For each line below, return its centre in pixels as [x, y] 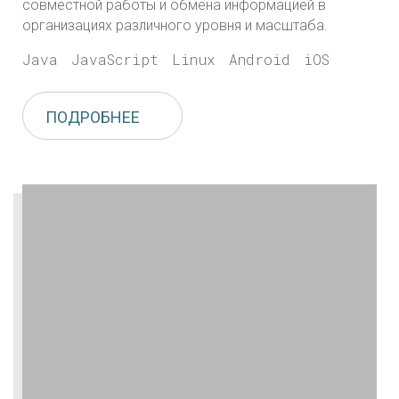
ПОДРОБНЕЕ [93, 118]
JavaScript [115, 60]
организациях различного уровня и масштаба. [177, 26]
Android [260, 60]
